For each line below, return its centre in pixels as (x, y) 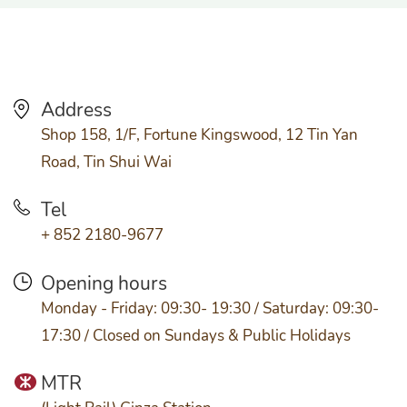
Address (76, 110)
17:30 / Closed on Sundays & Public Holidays (196, 335)
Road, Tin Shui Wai (106, 162)
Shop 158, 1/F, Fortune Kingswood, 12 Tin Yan (199, 134)
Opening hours (104, 283)
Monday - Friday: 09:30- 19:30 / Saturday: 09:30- (210, 308)
